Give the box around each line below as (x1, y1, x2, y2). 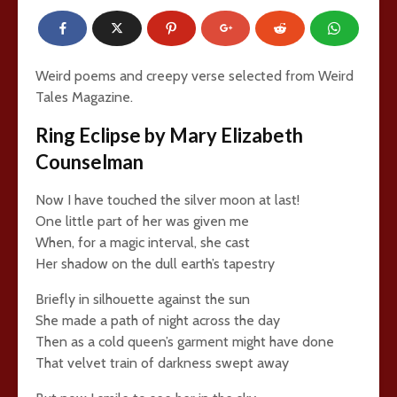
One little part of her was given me (35, 213, 249, 230)
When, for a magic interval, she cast (35, 234, 250, 251)
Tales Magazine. (35, 89, 133, 105)
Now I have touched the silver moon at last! (35, 191, 300, 208)
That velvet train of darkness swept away (35, 354, 289, 371)
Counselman (35, 150, 144, 174)
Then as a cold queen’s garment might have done (35, 333, 334, 350)
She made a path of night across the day (35, 312, 280, 329)
